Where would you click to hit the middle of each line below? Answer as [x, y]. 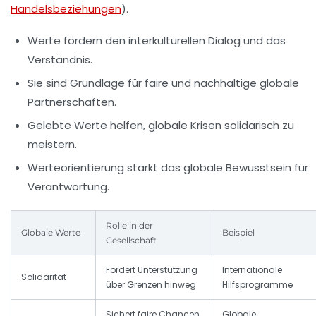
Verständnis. [60, 59]
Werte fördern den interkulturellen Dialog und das [157, 40]
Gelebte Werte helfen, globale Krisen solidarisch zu [161, 125]
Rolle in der [129, 225]
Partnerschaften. [72, 102]
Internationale [252, 269]
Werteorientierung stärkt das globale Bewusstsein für [168, 167]
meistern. [52, 144]
